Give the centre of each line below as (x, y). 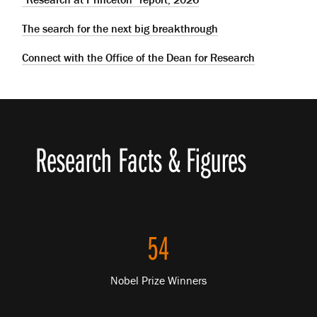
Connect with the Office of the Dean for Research (139, 57)
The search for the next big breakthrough (120, 28)
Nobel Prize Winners (158, 281)
